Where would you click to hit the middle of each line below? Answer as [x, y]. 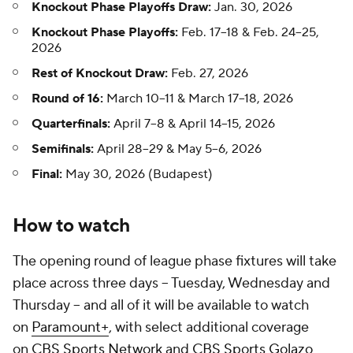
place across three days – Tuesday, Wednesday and [171, 284]
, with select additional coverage [209, 328]
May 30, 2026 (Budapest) [139, 175]
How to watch [71, 226]
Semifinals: [63, 149]
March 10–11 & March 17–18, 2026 [198, 99]
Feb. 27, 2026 [208, 74]
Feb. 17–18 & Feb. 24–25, [249, 33]
